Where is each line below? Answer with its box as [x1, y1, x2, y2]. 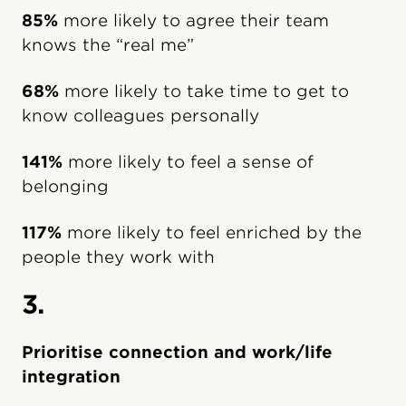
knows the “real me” [22, 34, 194, 54]
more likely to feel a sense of [63, 151, 314, 171]
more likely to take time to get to [59, 81, 349, 101]
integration [22, 366, 121, 386]
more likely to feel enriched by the [62, 222, 362, 242]
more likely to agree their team [58, 10, 329, 30]
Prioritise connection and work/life [22, 342, 333, 362]
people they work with [22, 246, 215, 266]
